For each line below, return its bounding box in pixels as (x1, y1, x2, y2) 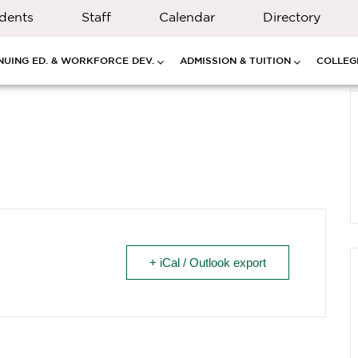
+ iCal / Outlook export (149, 256, 266, 269)
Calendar (159, 10, 215, 24)
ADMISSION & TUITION (180, 55, 291, 66)
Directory (263, 10, 320, 24)
